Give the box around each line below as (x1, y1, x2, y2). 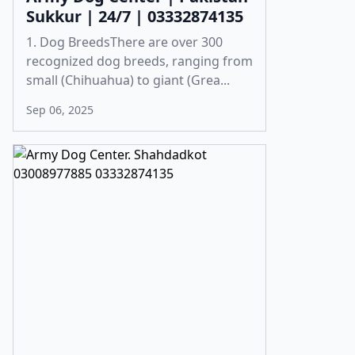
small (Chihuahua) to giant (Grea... (26, 71, 230, 89)
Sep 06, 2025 (26, 102, 94, 117)
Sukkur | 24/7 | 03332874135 (26, 6, 243, 27)
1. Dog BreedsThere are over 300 (26, 33, 223, 51)
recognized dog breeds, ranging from (26, 52, 253, 70)
